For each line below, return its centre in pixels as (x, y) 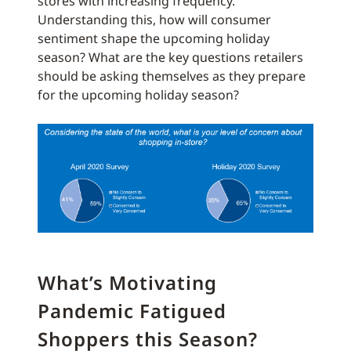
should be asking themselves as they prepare (172, 76)
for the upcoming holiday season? (138, 94)
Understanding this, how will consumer (154, 19)
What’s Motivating (127, 282)
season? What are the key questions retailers (170, 57)
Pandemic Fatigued (132, 310)
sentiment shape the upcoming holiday (154, 38)
